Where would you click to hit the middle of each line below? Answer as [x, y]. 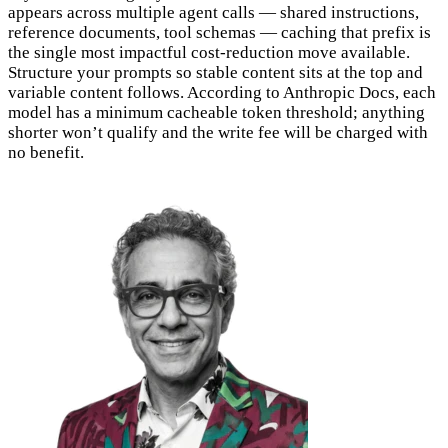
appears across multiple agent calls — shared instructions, [213, 12]
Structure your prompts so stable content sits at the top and [215, 72]
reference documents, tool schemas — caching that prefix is [219, 32]
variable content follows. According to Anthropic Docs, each [222, 92]
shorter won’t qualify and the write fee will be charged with [218, 132]
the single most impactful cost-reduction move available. [209, 52]
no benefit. [46, 152]
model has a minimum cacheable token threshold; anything [216, 112]
